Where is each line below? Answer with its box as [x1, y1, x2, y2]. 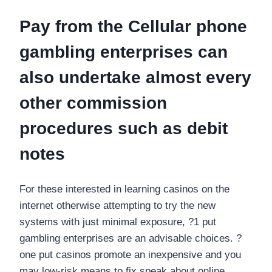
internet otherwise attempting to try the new [19, 199, 216, 211]
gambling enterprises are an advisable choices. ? [19, 232, 242, 244]
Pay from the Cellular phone [19, 16, 247, 36]
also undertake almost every [19, 67, 251, 87]
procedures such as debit [19, 118, 228, 138]
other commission [19, 93, 167, 112]
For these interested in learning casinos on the [19, 183, 229, 195]
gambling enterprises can [19, 42, 228, 61]
